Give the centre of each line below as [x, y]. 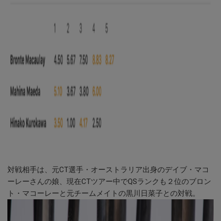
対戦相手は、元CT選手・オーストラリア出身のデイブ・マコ [108, 170]
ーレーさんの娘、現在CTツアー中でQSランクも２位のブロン [109, 182]
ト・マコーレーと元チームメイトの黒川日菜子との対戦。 [104, 193]
